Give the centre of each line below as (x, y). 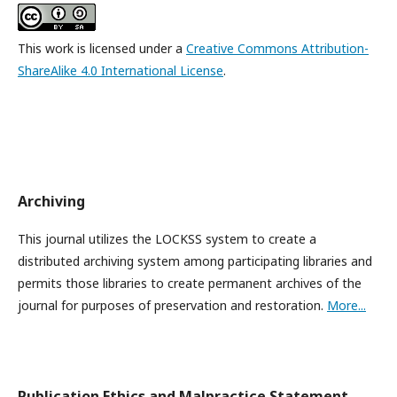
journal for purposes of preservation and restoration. (172, 306)
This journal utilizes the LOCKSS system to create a (167, 239)
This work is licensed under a (102, 49)
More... (346, 306)
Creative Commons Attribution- (277, 49)
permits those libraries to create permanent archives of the (190, 284)
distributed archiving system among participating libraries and (195, 261)
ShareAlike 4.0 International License (121, 71)
